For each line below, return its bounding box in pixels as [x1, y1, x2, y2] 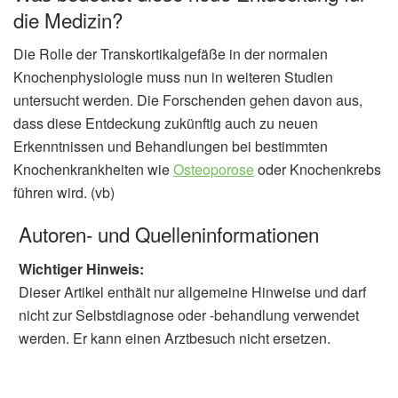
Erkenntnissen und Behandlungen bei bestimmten [13, 135, 328, 156]
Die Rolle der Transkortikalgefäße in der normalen [13, 43, 328, 64]
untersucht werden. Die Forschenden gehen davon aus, [13, 89, 362, 110]
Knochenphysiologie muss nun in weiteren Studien [13, 66, 333, 87]
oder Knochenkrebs [254, 158, 381, 179]
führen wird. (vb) [13, 181, 115, 203]
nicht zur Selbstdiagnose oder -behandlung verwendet [19, 304, 359, 325]
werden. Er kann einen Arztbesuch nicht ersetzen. [19, 327, 330, 348]
